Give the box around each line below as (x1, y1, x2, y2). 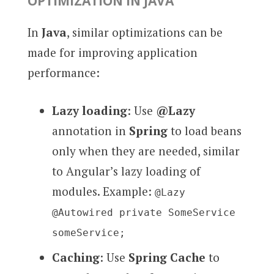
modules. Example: (51, 183, 155, 199)
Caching (51, 250, 100, 265)
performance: (27, 65, 100, 81)
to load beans (167, 122, 242, 138)
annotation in (51, 122, 129, 138)
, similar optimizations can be (66, 24, 223, 40)
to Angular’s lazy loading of (51, 163, 201, 179)
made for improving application (27, 45, 198, 61)
